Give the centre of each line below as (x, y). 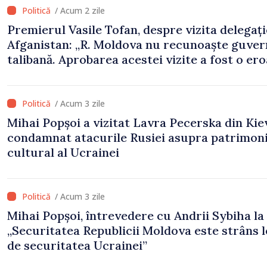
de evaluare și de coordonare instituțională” (133, 74)
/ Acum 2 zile (80, 10)
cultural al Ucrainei (63, 152)
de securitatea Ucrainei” (77, 245)
